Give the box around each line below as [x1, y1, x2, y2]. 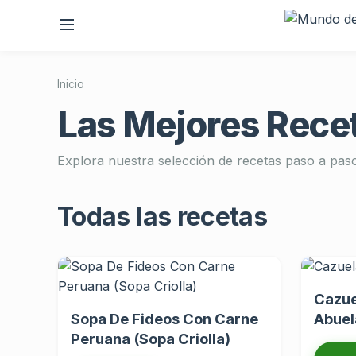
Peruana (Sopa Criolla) [71, 330, 230, 347]
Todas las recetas [57, 201, 268, 232]
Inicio [57, 78, 84, 91]
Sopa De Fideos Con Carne [71, 310, 258, 327]
